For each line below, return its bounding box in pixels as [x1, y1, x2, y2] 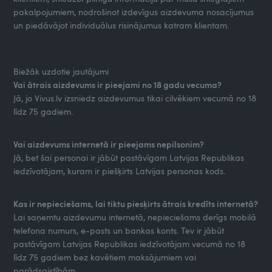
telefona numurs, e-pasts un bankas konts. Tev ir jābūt [13, 224, 225, 236]
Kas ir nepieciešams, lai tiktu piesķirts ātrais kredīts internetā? [13, 197, 259, 209]
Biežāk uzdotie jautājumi [13, 65, 112, 77]
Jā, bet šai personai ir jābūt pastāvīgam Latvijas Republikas [13, 151, 245, 163]
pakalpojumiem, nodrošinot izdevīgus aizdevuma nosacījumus [13, 5, 254, 18]
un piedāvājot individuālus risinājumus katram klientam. [13, 19, 229, 31]
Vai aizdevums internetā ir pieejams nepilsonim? [13, 138, 205, 150]
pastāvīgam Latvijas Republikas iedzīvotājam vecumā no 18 [13, 237, 246, 250]
